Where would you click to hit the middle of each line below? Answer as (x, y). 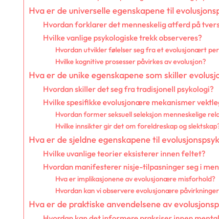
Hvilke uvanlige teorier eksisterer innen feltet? (124, 154)
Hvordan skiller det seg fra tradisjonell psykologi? (128, 89)
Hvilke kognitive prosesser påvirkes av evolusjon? (131, 62)
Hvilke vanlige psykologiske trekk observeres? (122, 38)
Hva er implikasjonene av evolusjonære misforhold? (135, 179)
